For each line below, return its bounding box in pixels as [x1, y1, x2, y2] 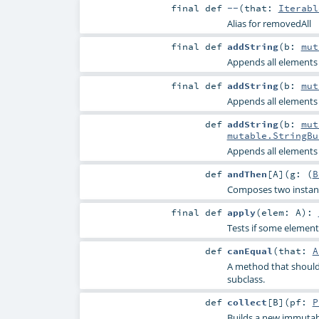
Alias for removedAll [226, 17, 311, 31]
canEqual [226, 245, 273, 256]
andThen [226, 167, 267, 179]
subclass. [226, 273, 265, 286]
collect [226, 296, 267, 308]
